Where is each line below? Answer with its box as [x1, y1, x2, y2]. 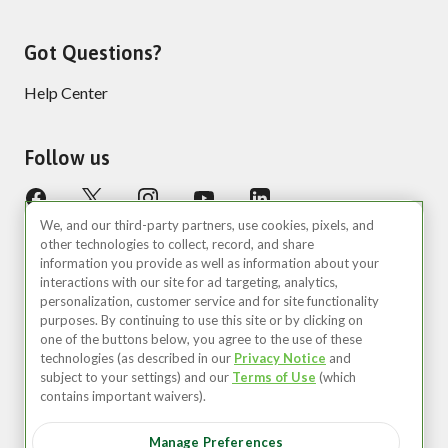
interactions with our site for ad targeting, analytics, [40, 274, 338, 290]
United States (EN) [56, 320, 193, 339]
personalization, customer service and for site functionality [40, 293, 379, 309]
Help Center [24, 83, 108, 102]
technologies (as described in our [40, 350, 234, 366]
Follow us [24, 146, 110, 169]
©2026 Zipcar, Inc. [24, 363, 151, 382]
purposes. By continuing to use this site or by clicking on [40, 312, 363, 328]
